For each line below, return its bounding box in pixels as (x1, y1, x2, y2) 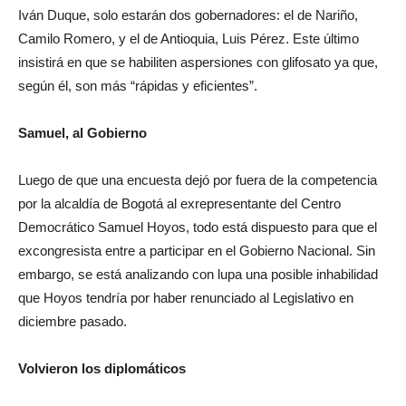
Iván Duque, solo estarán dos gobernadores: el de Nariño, (18, 7, 358, 23)
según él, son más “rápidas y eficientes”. (18, 78, 257, 93)
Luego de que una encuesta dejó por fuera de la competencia (18, 172, 377, 188)
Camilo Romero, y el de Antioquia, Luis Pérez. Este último (18, 31, 359, 46)
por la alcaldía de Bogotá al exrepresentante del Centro (18, 196, 341, 211)
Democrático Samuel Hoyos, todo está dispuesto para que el (18, 219, 377, 235)
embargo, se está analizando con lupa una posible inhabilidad (18, 266, 378, 282)
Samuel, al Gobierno (18, 125, 147, 140)
